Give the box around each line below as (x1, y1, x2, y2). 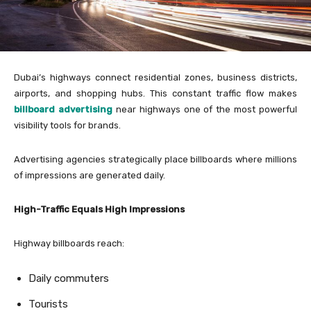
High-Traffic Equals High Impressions (14, 203, 185, 215)
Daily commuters (28, 271, 109, 285)
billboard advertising (14, 103, 112, 115)
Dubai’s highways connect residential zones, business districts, (14, 72, 297, 83)
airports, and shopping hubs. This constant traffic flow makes (14, 87, 297, 99)
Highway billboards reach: (14, 237, 124, 249)
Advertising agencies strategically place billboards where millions (14, 153, 297, 165)
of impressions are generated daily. (14, 169, 165, 180)
